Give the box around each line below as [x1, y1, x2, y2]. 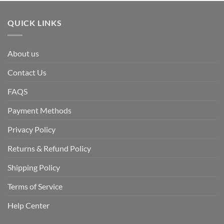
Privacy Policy [7, 124, 55, 134]
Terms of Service [7, 181, 62, 191]
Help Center [7, 200, 49, 210]
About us [7, 48, 39, 58]
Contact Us [7, 67, 46, 77]
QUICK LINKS [7, 17, 62, 27]
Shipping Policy [7, 162, 60, 172]
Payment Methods [7, 105, 71, 115]
